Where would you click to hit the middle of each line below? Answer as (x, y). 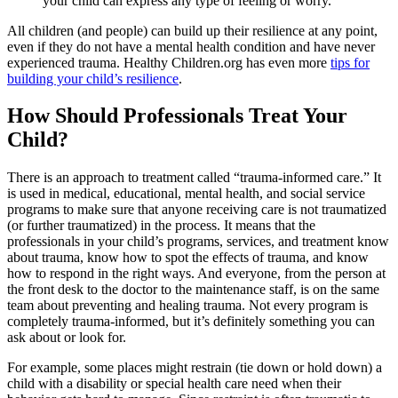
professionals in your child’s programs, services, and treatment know (198, 242)
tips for (350, 62)
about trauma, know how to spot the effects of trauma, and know (188, 258)
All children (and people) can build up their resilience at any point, (192, 30)
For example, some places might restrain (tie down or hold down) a (195, 368)
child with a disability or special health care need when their (174, 384)
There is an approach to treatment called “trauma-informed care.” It (194, 178)
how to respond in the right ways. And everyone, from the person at (196, 274)
